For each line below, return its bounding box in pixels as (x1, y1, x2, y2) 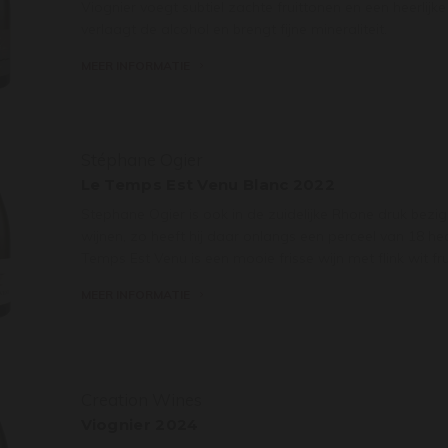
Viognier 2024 (80, 414, 199, 434)
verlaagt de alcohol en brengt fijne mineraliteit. (80, 19, 387, 38)
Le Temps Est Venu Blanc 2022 (80, 174, 335, 194)
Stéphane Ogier (80, 148, 203, 170)
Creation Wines (80, 388, 202, 410)
